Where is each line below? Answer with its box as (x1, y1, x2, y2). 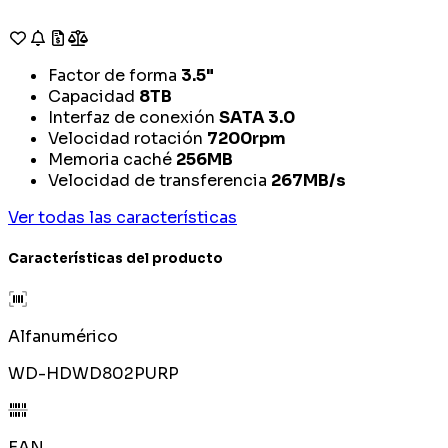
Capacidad (48, 85, 135, 107)
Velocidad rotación (48, 127, 203, 149)
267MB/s (271, 169, 346, 191)
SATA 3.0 (219, 106, 295, 128)
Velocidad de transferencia (48, 169, 267, 191)
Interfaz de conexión (48, 106, 215, 128)
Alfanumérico (8, 326, 118, 348)
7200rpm (207, 127, 286, 149)
